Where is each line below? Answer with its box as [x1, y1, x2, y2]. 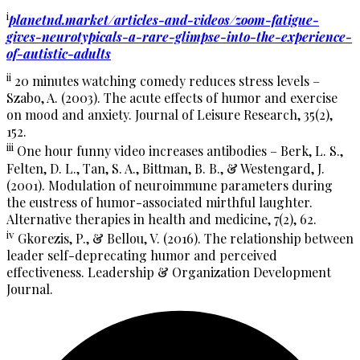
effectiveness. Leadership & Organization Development [6, 263, 331, 280]
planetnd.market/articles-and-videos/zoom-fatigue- [9, 10, 319, 28]
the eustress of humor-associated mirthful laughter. [6, 193, 313, 211]
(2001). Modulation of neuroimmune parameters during [6, 176, 333, 194]
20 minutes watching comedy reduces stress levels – [11, 72, 320, 90]
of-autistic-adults [6, 44, 111, 62]
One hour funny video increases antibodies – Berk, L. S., [14, 142, 343, 160]
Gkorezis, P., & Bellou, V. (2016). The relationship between [14, 229, 354, 247]
